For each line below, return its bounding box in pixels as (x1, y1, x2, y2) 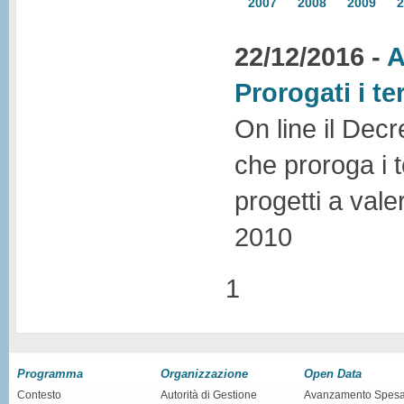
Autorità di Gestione (161, 388, 257, 401)
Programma (17, 366, 83, 381)
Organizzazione (161, 366, 248, 381)
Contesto (17, 388, 61, 401)
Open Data (304, 366, 362, 381)
